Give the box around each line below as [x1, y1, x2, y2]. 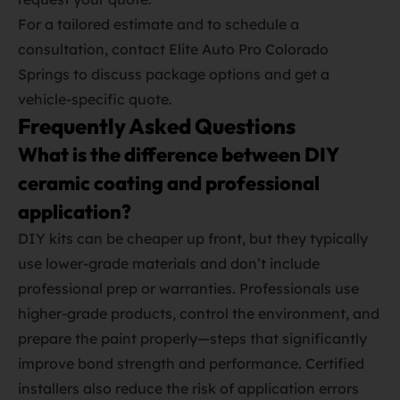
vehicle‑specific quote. [18, 90, 172, 108]
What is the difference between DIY [18, 142, 338, 167]
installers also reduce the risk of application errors [18, 379, 359, 397]
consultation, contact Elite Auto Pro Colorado [18, 40, 329, 58]
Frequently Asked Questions [18, 112, 296, 139]
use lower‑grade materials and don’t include [18, 254, 320, 272]
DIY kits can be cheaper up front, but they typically [18, 229, 368, 247]
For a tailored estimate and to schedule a [18, 15, 299, 33]
